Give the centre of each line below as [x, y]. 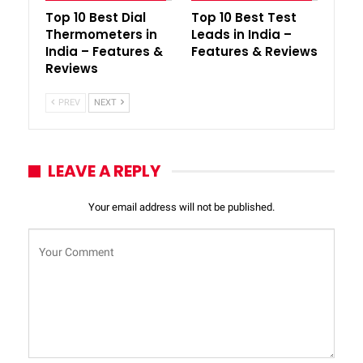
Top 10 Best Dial [96, 18]
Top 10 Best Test [244, 18]
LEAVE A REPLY [104, 171]
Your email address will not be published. [181, 207]
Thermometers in [101, 35]
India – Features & [104, 52]
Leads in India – [241, 35]
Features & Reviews [254, 52]
